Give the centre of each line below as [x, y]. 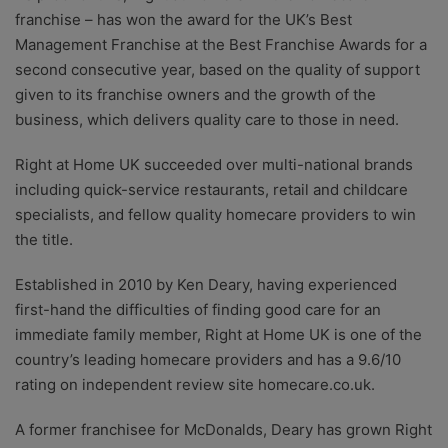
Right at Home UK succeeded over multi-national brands [214, 165]
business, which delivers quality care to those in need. [207, 120]
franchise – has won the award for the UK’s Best [183, 20]
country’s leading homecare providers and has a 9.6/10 [208, 360]
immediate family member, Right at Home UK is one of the [218, 335]
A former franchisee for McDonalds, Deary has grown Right [223, 430]
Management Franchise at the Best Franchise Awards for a [221, 45]
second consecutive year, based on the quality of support [217, 70]
